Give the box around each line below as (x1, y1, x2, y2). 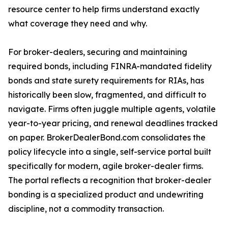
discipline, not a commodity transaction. (8, 204, 164, 214)
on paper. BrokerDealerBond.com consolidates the (8, 132, 206, 142)
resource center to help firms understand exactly (8, 4, 199, 14)
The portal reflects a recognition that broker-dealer (8, 175, 211, 185)
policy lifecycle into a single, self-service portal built (8, 147, 211, 157)
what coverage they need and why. (8, 18, 147, 28)
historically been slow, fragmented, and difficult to (8, 90, 206, 100)
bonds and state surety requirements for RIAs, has (8, 75, 204, 85)
